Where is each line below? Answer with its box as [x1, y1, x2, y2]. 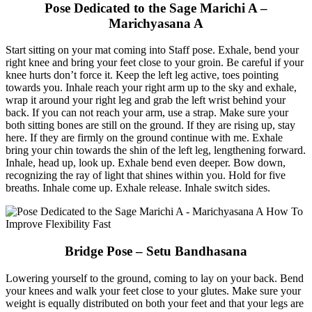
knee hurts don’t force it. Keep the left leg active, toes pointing [6, 69, 279, 81]
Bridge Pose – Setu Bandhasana [65, 244, 247, 259]
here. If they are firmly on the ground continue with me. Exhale [6, 132, 283, 144]
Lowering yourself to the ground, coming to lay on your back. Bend [6, 272, 304, 284]
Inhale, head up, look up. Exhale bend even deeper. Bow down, [6, 157, 286, 169]
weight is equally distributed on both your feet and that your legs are [6, 297, 304, 309]
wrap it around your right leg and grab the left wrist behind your [6, 94, 286, 107]
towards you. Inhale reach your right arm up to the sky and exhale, [6, 81, 297, 94]
